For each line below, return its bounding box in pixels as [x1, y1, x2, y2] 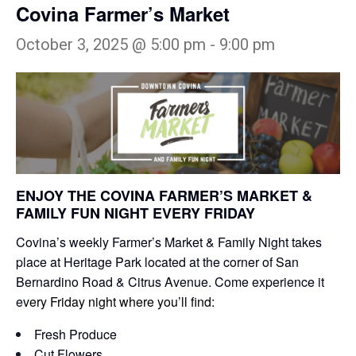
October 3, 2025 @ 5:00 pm [16, 35, 206, 55]
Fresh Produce [34, 325, 117, 344]
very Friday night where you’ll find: [23, 292, 215, 311]
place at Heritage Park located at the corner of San [16, 253, 299, 272]
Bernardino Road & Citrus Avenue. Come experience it [16, 273, 324, 292]
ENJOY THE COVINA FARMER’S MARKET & [16, 184, 312, 206]
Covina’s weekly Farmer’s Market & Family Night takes [16, 233, 322, 252]
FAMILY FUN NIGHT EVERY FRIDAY [16, 202, 255, 223]
